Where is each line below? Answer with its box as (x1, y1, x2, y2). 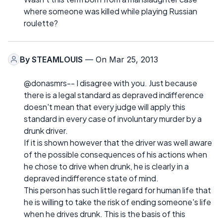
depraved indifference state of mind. (24, 172, 159, 183)
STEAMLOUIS (32, 54, 83, 64)
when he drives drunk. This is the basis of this (24, 208, 185, 219)
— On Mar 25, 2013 (83, 54, 158, 64)
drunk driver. (24, 125, 68, 136)
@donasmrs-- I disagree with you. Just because (24, 77, 197, 88)
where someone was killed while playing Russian (24, 5, 197, 16)
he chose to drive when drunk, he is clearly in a (24, 161, 189, 171)
